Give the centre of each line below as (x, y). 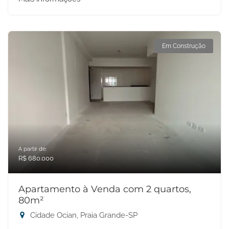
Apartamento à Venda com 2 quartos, (105, 189)
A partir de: (32, 149)
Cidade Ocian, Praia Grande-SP (83, 215)
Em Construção (184, 46)
